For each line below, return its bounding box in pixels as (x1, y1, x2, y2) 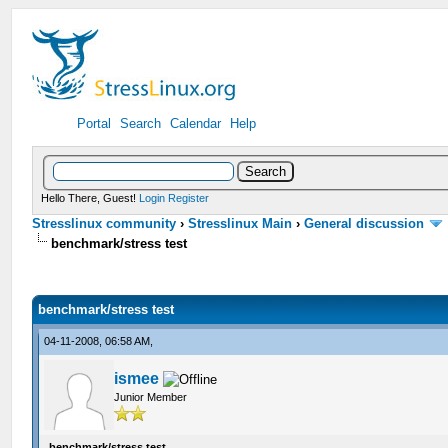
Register (168, 191, 210, 204)
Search (120, 116, 162, 131)
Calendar (170, 116, 222, 131)
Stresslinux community (32, 215, 177, 231)
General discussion (304, 215, 425, 231)
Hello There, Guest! (41, 191, 140, 204)
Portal (77, 116, 112, 131)
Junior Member (114, 390, 188, 403)
